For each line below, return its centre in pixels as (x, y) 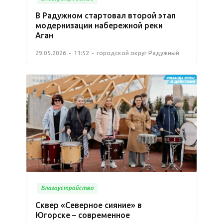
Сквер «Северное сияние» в (89, 205)
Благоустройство (67, 188)
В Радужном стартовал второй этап (106, 16)
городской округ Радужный (138, 53)
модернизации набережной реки (99, 26)
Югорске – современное (83, 215)
